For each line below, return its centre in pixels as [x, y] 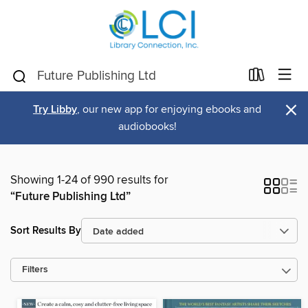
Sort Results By [46, 230]
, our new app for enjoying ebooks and [169, 109]
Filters [35, 270]
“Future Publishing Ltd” [70, 197]
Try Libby [55, 110]
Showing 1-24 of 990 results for [89, 180]
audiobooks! [147, 126]
